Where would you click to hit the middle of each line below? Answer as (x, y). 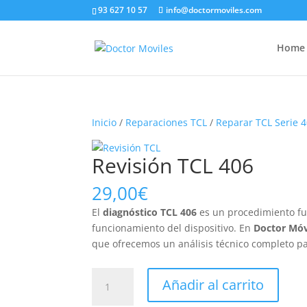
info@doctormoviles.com (214, 10)
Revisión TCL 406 (173, 165)
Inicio (105, 122)
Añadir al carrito (213, 285)
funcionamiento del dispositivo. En (173, 228)
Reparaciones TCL (167, 122)
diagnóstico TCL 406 (150, 212)
